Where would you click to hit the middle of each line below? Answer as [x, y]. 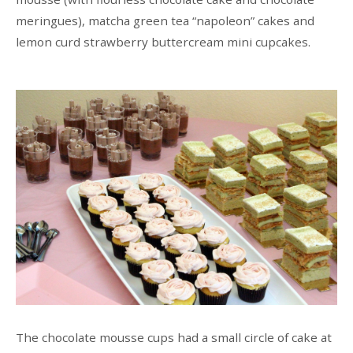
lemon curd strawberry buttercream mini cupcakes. [163, 42]
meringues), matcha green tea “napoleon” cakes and [165, 21]
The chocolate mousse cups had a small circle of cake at [173, 337]
